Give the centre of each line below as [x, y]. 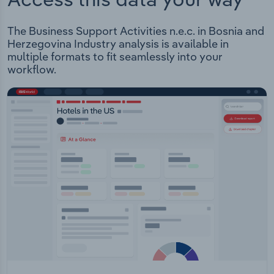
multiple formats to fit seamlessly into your [115, 57]
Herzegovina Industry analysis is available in [118, 44]
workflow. [32, 70]
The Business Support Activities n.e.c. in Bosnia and [136, 31]
